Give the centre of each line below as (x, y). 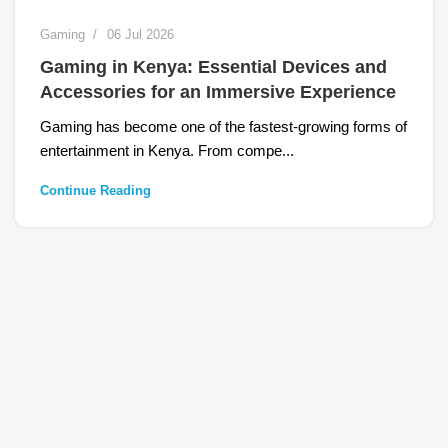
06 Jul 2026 (140, 35)
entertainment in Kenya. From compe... (167, 151)
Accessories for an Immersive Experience (218, 92)
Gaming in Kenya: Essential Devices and (213, 67)
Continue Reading (95, 191)
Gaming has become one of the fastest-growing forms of (223, 127)
